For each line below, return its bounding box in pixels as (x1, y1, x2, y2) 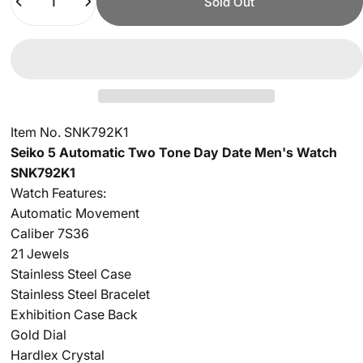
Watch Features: (10, 185, 106, 201)
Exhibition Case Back (10, 306, 138, 322)
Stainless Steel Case (10, 266, 131, 282)
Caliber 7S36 (10, 225, 89, 241)
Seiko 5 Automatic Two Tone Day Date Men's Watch (10, 144, 337, 160)
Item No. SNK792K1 (10, 124, 128, 140)
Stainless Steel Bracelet (10, 286, 150, 302)
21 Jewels (10, 246, 69, 262)
